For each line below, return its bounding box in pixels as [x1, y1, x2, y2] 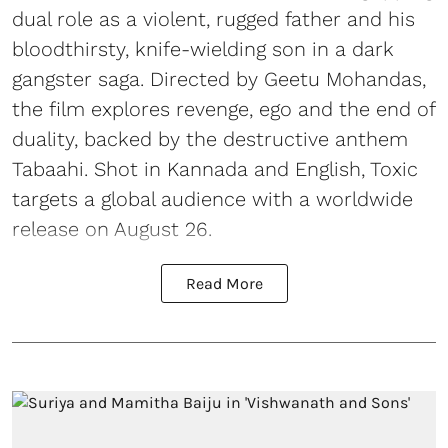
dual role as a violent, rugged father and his [12, 6, 415, 31]
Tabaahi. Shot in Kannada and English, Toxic [12, 156, 418, 181]
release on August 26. [12, 216, 212, 241]
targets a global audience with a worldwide [12, 186, 413, 211]
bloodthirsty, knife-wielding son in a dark [12, 36, 394, 61]
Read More [185, 273, 263, 293]
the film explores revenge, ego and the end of [12, 96, 435, 121]
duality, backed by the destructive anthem [12, 126, 408, 151]
